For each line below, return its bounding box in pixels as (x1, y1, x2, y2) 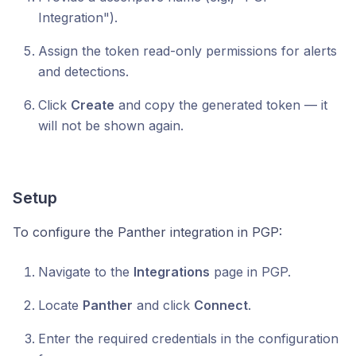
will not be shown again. (38, 118, 184, 133)
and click (133, 297, 194, 313)
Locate (38, 297, 83, 313)
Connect (194, 297, 248, 313)
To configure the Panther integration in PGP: (13, 224, 282, 240)
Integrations (133, 264, 210, 280)
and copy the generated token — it (114, 97, 327, 113)
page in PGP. (210, 264, 291, 280)
